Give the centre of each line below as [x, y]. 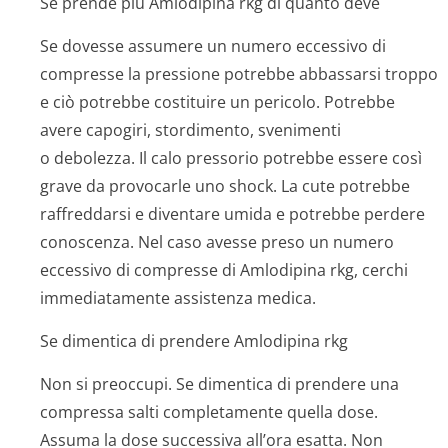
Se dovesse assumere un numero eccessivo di [213, 46]
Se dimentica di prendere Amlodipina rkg [194, 341]
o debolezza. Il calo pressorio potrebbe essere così [231, 158]
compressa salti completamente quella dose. [209, 412]
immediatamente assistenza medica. [178, 298]
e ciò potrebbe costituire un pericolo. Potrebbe [217, 102]
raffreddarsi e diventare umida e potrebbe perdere [232, 214]
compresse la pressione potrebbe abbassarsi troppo [239, 74]
